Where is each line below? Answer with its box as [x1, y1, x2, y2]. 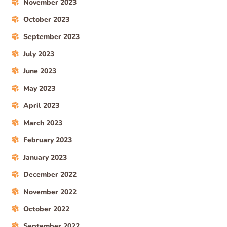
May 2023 [23, 84, 56, 93]
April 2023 [23, 101, 60, 110]
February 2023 [23, 135, 72, 145]
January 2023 [23, 153, 67, 162]
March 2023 [23, 118, 63, 128]
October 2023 [23, 15, 70, 24]
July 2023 [23, 49, 55, 59]
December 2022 [23, 170, 77, 179]
